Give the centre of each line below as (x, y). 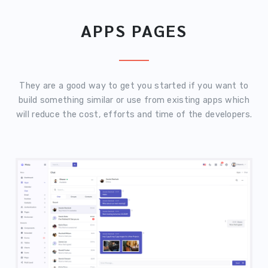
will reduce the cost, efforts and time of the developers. (134, 115)
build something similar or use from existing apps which (134, 100)
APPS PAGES (134, 30)
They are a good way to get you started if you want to (134, 86)
